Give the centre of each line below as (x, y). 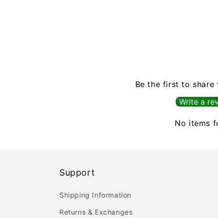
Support (77, 173)
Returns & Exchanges (96, 212)
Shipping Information (95, 195)
